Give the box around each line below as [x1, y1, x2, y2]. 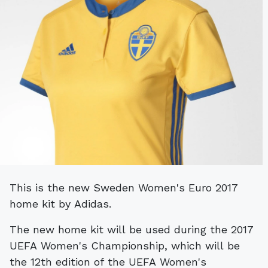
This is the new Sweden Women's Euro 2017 [10, 181, 17, 194]
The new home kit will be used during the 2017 [10, 223, 254, 236]
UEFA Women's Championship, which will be [10, 239, 240, 252]
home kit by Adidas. [10, 197, 111, 210]
